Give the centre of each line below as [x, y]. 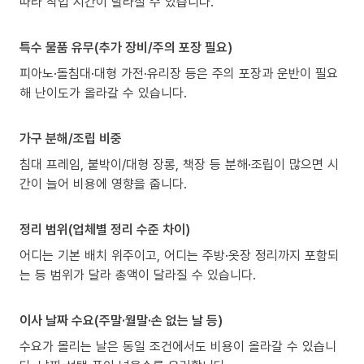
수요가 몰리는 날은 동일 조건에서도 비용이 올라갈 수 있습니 [178, 347]
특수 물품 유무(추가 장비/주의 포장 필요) [126, 48]
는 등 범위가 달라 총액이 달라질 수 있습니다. [138, 275]
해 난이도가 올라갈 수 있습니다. [103, 93]
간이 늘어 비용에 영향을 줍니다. [103, 184]
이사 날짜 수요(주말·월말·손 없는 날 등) [121, 321]
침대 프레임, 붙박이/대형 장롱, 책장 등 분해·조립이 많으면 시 [179, 165]
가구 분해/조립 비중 [71, 139]
